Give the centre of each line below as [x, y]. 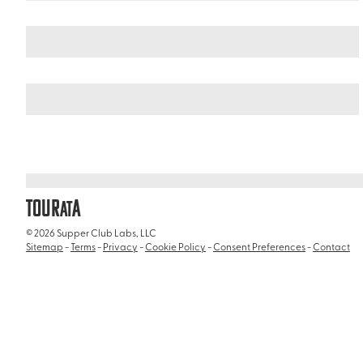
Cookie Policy [175, 247]
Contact [331, 247]
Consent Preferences [259, 247]
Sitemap [44, 247]
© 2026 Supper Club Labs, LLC [91, 233]
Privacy [120, 247]
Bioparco [78, 181]
